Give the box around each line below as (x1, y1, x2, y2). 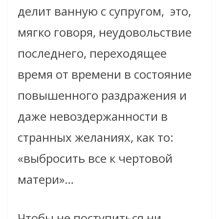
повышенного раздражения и (18, 87, 187, 104)
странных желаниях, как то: (18, 129, 174, 146)
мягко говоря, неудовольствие (18, 24, 192, 41)
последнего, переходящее (18, 45, 167, 62)
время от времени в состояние (18, 66, 192, 83)
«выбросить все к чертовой (18, 150, 173, 167)
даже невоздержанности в (18, 108, 168, 125)
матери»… (18, 171, 74, 188)
